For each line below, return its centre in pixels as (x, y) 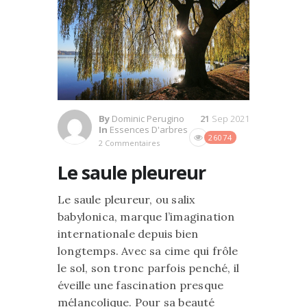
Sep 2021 (231, 118)
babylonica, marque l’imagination (146, 216)
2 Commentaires (129, 143)
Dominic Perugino (148, 118)
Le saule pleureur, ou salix (126, 199)
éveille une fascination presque (141, 285)
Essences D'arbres (149, 129)
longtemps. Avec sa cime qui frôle (148, 250)
